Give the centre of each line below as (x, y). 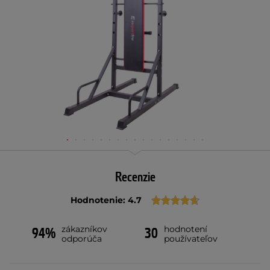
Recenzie (135, 177)
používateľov (191, 239)
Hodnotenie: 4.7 (106, 200)
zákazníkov (85, 229)
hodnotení (186, 229)
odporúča (82, 239)
